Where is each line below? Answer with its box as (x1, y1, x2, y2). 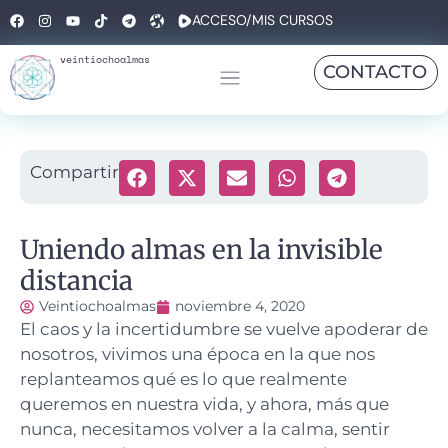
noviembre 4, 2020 (175, 297, 305, 315)
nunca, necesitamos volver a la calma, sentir (20, 419, 390, 439)
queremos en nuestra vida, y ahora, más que (20, 394, 389, 414)
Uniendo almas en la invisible (20, 233, 383, 266)
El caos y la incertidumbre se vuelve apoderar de (20, 319, 428, 339)
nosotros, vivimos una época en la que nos (20, 344, 375, 364)
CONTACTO (323, 61, 427, 83)
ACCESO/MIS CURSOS (192, 11, 333, 29)
